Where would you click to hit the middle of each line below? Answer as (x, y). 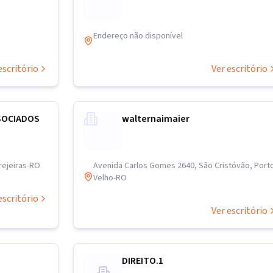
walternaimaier (156, 119)
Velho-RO (110, 178)
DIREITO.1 (143, 261)
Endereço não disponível (138, 36)
